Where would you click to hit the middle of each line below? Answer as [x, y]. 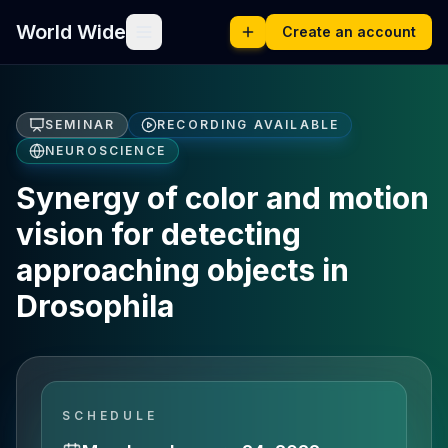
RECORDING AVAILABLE [248, 124]
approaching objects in [182, 270]
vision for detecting [158, 234]
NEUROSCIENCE [105, 150]
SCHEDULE [110, 415]
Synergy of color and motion [222, 198]
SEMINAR [80, 124]
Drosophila [95, 306]
